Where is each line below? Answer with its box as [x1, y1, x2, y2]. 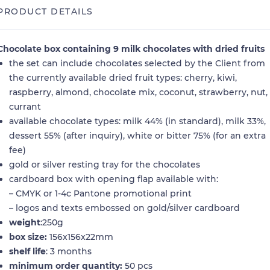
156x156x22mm [47, 231, 113, 243]
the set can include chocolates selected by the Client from [9, 58, 265, 69]
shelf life [9, 246, 46, 257]
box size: [9, 231, 47, 243]
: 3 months [46, 246, 92, 257]
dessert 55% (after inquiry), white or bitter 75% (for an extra [9, 130, 266, 142]
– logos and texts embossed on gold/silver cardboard [9, 202, 240, 214]
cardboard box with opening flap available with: [9, 174, 218, 185]
